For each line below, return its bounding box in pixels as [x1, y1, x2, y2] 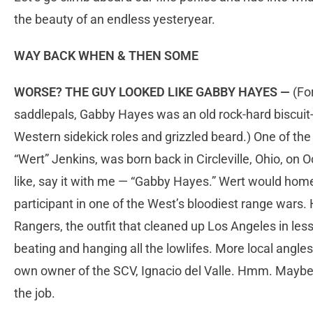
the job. [14, 286, 55, 301]
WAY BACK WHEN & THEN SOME [14, 48, 198, 64]
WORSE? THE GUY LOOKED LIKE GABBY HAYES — [14, 85, 290, 100]
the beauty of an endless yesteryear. [14, 12, 215, 27]
